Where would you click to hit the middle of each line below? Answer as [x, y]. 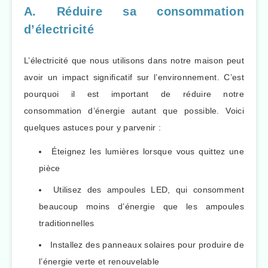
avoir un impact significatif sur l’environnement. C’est [134, 77]
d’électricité [59, 30]
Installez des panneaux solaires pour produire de [147, 245]
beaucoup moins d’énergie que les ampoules [141, 207]
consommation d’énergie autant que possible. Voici [134, 110]
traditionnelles [67, 223]
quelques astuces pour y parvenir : [93, 127]
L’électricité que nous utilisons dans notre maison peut [134, 60]
